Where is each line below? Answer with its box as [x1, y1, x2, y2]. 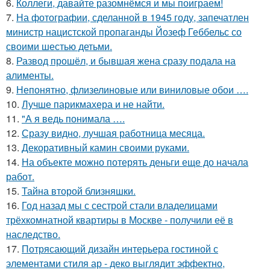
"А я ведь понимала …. [22, 111, 125, 125]
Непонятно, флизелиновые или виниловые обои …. [16, 82, 248, 96]
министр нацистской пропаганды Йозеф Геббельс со [6, 24, 242, 39]
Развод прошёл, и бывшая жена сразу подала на [16, 53, 236, 67]
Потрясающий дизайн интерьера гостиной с [22, 241, 218, 256]
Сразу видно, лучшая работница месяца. [22, 125, 205, 140]
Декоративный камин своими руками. [22, 140, 189, 154]
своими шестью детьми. [6, 39, 112, 53]
